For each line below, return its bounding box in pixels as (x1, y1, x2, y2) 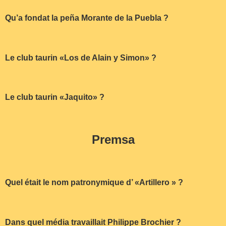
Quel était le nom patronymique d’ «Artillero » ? (5, 178, 183, 187)
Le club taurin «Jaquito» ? (5, 93, 104, 102)
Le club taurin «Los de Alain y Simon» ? (5, 53, 156, 62)
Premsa (91, 133, 135, 147)
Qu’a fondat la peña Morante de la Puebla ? (5, 13, 168, 22)
